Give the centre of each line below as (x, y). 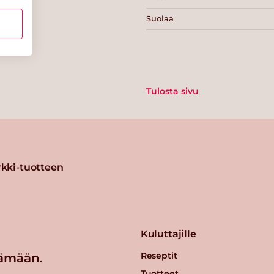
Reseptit (159, 255)
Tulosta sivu (172, 91)
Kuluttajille (168, 234)
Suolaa (160, 19)
